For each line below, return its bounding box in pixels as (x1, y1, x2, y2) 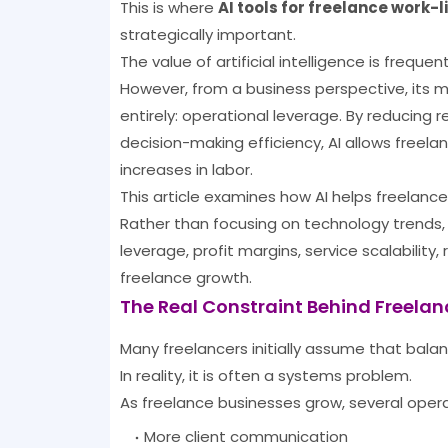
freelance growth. (119, 267, 252, 289)
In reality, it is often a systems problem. (119, 365, 412, 387)
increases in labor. (119, 159, 253, 181)
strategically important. (119, 24, 296, 46)
